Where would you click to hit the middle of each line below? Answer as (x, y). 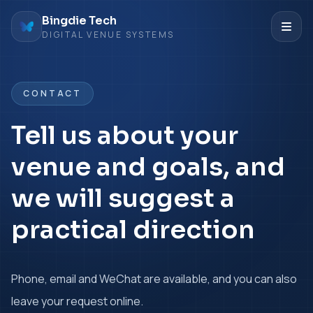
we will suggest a (123, 198)
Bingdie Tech (79, 21)
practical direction (133, 230)
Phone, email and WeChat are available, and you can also (154, 279)
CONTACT (53, 93)
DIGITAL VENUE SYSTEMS (108, 35)
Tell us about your (125, 135)
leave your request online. (77, 301)
